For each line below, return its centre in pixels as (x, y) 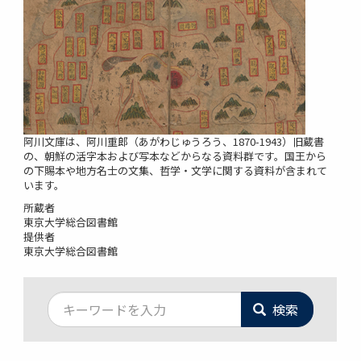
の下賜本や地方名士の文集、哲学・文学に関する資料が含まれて (175, 170)
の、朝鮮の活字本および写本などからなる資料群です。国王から (174, 156)
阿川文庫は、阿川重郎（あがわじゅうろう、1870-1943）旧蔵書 (173, 141)
